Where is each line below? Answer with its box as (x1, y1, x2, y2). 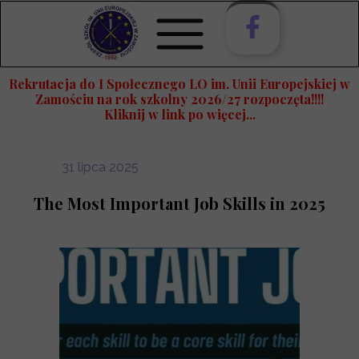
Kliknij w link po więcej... (103, 106, 256, 123)
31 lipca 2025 (62, 159, 139, 175)
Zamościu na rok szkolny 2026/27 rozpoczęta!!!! (35, 91, 324, 107)
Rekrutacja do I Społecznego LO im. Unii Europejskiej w (9, 75, 350, 92)
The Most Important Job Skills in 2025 (34, 192, 325, 214)
